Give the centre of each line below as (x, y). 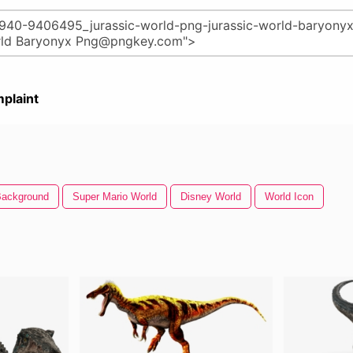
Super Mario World (115, 197)
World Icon (289, 197)
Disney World (211, 197)
